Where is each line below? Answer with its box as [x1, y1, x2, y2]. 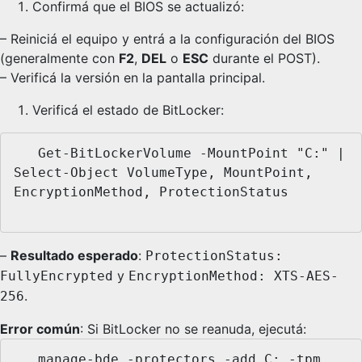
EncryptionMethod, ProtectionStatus [14, 183, 288, 200]
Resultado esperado [11, 246, 138, 263]
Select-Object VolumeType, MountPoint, [14, 164, 313, 180]
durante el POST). [208, 50, 320, 67]
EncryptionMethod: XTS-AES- [128, 267, 339, 284]
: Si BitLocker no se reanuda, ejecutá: [80, 320, 306, 337]
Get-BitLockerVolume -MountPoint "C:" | [14, 145, 38, 161]
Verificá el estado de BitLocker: [32, 102, 224, 119]
